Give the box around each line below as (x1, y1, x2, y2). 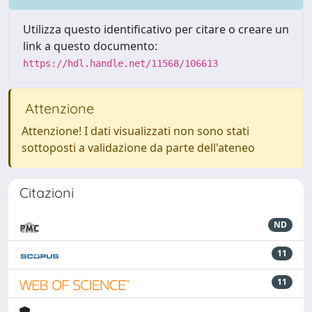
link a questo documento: (23, 38, 157, 54)
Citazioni (19, 184, 74, 201)
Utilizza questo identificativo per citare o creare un (23, 22, 289, 37)
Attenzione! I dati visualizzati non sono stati (22, 123, 249, 139)
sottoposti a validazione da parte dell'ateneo (22, 140, 255, 155)
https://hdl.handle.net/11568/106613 (23, 58, 218, 69)
